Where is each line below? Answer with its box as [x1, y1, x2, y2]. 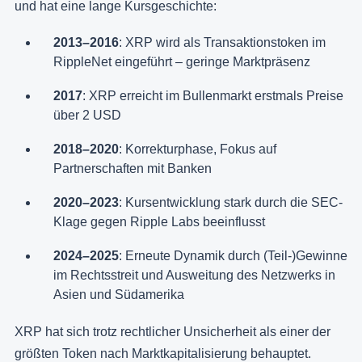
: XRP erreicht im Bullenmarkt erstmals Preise [82, 88, 343, 103]
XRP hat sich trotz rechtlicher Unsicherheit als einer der [15, 324, 330, 339]
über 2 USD [53, 107, 121, 122]
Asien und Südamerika [53, 287, 184, 301]
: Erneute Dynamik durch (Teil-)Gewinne [119, 248, 347, 263]
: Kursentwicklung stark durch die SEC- [119, 195, 343, 209]
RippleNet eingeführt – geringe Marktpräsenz [53, 54, 310, 69]
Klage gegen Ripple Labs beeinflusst [53, 214, 265, 229]
